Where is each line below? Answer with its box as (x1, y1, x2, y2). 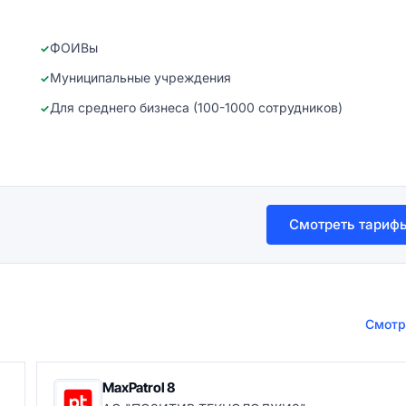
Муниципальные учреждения (50, 70, 231, 85)
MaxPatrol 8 (102, 379, 176, 396)
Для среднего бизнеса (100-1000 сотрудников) (50, 100, 343, 115)
